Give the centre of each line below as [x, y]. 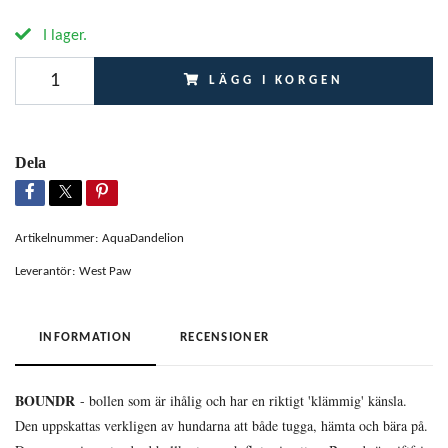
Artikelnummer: [56, 238]
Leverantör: [45, 271]
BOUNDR [45, 400]
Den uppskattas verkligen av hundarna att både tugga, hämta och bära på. [221, 425]
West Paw [105, 271]
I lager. [63, 35]
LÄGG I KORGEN [276, 80]
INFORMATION [86, 337]
